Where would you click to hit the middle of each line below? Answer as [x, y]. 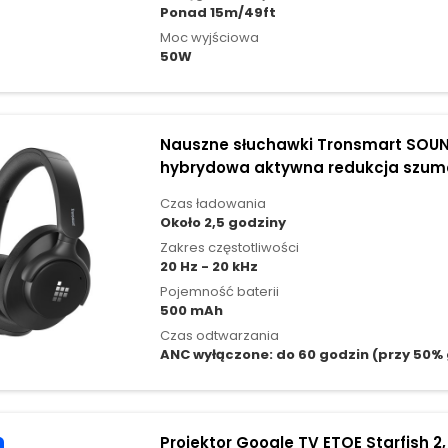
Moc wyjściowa [209, 38]
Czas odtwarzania [219, 336]
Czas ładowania [212, 204]
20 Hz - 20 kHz [208, 267]
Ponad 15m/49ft [217, 13]
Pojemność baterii [219, 292]
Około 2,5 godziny [222, 223]
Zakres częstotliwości [229, 248]
